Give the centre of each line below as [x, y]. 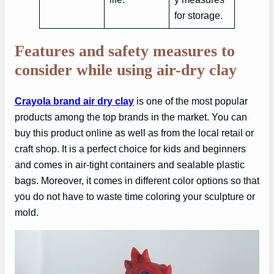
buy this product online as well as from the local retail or [134, 132]
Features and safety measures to [125, 51]
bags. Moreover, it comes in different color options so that [137, 180]
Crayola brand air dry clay [74, 101]
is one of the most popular [192, 101]
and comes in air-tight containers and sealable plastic [130, 164]
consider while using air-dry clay [126, 70]
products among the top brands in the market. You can [131, 117]
